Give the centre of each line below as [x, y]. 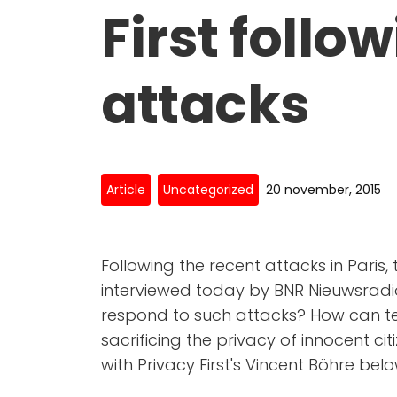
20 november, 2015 [323, 189]
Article [126, 189]
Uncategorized [208, 189]
